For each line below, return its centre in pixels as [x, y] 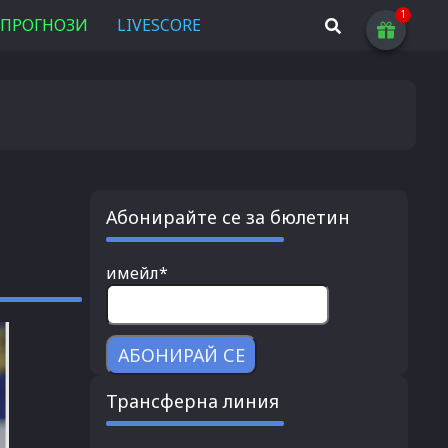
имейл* [136, 272]
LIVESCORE [159, 25]
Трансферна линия [192, 401]
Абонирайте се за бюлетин [227, 216]
